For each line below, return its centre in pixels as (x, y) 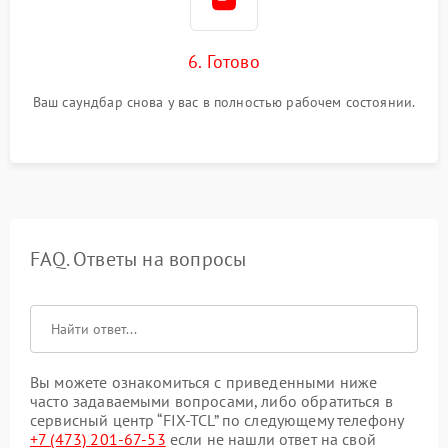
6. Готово (224, 61)
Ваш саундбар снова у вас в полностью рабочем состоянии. (224, 102)
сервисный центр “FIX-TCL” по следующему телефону (217, 420)
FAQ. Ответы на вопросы (138, 259)
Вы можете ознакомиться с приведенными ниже (204, 382)
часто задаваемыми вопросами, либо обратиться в (211, 401)
